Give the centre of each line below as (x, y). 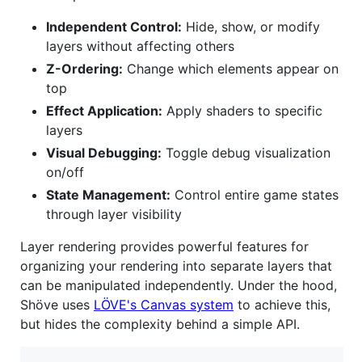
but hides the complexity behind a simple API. (160, 324)
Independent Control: (114, 27)
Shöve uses (57, 305)
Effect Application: (104, 111)
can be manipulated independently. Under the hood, (179, 286)
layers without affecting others (140, 46)
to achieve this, (282, 305)
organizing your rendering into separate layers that (176, 266)
